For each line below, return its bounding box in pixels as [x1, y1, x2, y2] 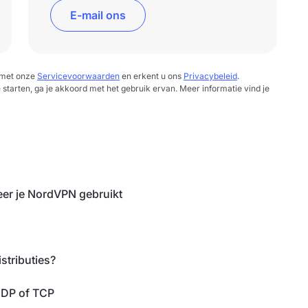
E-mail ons [70, 8, 126, 22]
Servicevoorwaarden [37, 71, 120, 81]
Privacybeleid [184, 71, 237, 81]
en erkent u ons [120, 71, 184, 81]
